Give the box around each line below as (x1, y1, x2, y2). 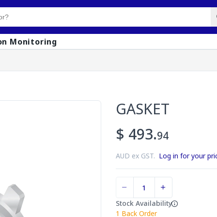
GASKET (116, 99, 170, 119)
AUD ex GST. (116, 151, 159, 160)
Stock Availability (116, 199, 172, 208)
